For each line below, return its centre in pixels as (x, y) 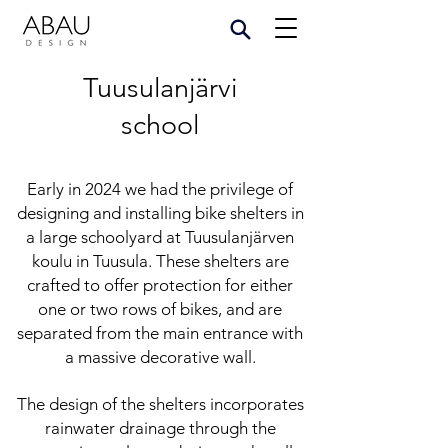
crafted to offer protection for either (160, 285)
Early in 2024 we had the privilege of (160, 189)
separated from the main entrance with (160, 333)
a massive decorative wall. (160, 357)
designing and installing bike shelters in (160, 213)
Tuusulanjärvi (160, 88)
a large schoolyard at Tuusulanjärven (160, 237)
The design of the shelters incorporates (160, 404)
